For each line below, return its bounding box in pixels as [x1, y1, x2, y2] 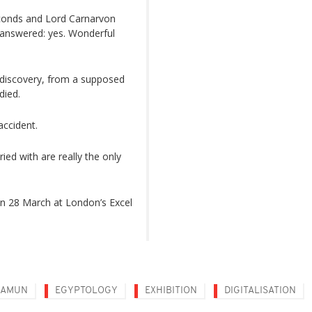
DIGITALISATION [224, 286, 296, 296]
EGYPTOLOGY [55, 286, 118, 296]
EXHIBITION [145, 286, 197, 296]
